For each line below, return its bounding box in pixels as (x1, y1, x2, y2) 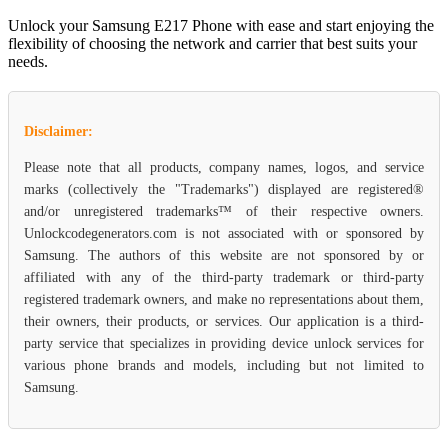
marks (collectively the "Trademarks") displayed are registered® (24, 181, 424, 197)
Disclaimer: (24, 123, 93, 139)
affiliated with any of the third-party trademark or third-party (24, 269, 424, 285)
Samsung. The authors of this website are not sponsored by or (24, 247, 424, 263)
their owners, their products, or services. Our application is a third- (24, 313, 424, 329)
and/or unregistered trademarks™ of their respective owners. (24, 203, 424, 219)
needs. (8, 52, 48, 70)
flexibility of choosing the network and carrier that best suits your (8, 34, 417, 52)
